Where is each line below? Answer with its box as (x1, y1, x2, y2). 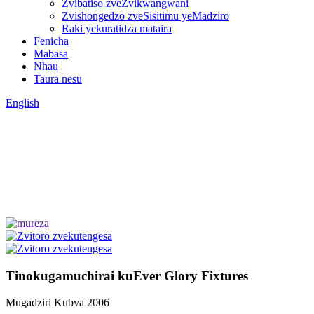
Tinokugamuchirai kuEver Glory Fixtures (6, 268, 248, 283)
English (6, 97, 39, 109)
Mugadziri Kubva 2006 (6, 296, 109, 309)
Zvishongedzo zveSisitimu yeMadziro (62, 10, 229, 22)
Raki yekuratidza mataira (62, 22, 172, 34)
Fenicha (34, 35, 69, 47)
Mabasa (34, 48, 68, 60)
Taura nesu (34, 73, 82, 85)
